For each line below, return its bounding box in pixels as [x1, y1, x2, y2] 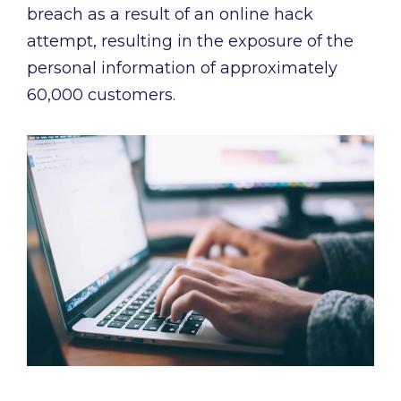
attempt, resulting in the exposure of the [27, 31, 354, 52]
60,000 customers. [27, 85, 175, 106]
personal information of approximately [27, 58, 337, 79]
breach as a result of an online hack [27, 4, 313, 25]
